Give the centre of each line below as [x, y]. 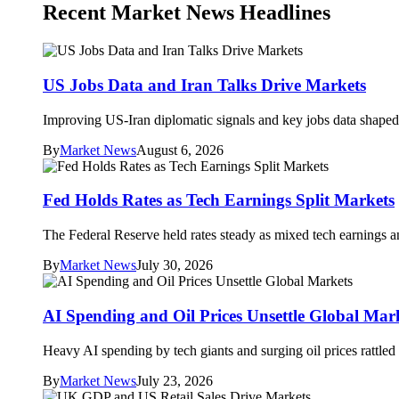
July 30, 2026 [175, 265]
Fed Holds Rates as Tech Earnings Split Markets [219, 200]
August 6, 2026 [180, 150]
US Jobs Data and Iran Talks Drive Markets [204, 85]
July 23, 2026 [175, 380]
